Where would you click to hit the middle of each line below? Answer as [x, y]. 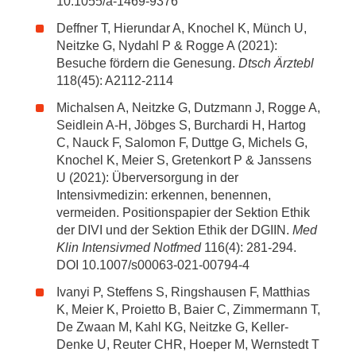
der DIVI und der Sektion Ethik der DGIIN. [174, 230]
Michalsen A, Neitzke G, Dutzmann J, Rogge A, [188, 108]
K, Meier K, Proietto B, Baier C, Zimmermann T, [188, 310]
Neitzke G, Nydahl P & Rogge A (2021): [167, 46]
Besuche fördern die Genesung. [147, 63]
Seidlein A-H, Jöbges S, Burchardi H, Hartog [181, 125]
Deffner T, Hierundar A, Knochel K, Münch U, [182, 28]
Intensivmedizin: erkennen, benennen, [164, 195]
